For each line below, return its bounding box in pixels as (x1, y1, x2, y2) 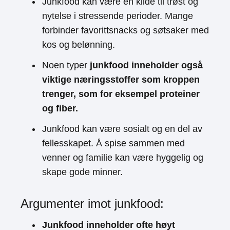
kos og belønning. (42, 40, 115, 50)
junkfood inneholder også (90, 60, 203, 70)
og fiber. (42, 103, 78, 113)
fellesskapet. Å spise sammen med (42, 138, 185, 148)
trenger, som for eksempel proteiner (42, 89, 200, 99)
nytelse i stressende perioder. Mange (42, 11, 193, 21)
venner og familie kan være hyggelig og (42, 152, 203, 163)
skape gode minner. (42, 167, 123, 177)
